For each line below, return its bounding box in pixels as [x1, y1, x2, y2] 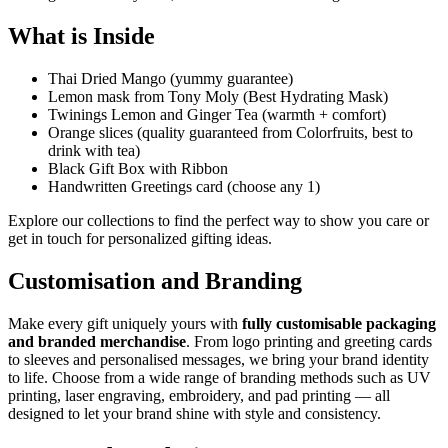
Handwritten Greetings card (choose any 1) [48, 178, 320, 196]
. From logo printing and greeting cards [186, 332, 432, 350]
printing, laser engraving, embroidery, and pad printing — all [8, 386, 390, 404]
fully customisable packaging [242, 314, 436, 332]
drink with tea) [48, 142, 140, 160]
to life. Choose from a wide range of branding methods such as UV [8, 368, 431, 386]
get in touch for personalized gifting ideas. [8, 230, 272, 248]
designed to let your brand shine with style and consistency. [8, 404, 381, 422]
